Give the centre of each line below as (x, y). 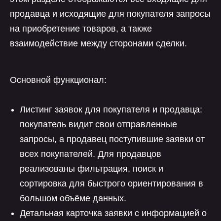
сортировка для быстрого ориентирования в (111, 184)
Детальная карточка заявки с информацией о (113, 213)
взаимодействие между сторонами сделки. (98, 43)
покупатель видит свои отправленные (98, 124)
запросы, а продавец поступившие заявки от (112, 139)
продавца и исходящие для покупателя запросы (110, 14)
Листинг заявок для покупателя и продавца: (111, 110)
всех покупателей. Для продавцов (91, 154)
